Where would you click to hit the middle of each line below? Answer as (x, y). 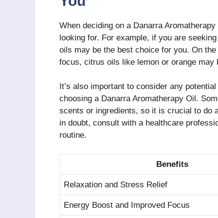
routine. (73, 135)
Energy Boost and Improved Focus (127, 205)
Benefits (172, 164)
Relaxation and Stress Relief (116, 184)
